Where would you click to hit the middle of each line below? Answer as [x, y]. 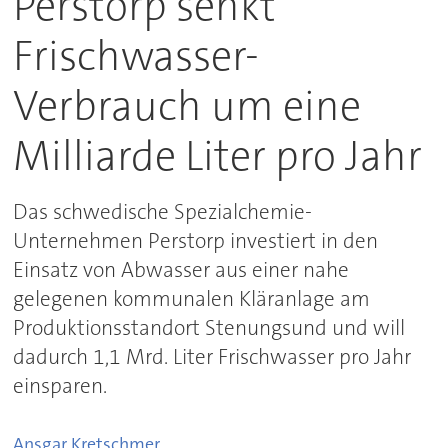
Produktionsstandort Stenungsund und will [209, 328]
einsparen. [60, 386]
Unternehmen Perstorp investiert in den [196, 241]
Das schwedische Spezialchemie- [163, 212]
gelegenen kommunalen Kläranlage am [192, 299]
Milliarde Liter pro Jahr [218, 157]
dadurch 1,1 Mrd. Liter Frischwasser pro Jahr [212, 357]
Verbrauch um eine [187, 107]
